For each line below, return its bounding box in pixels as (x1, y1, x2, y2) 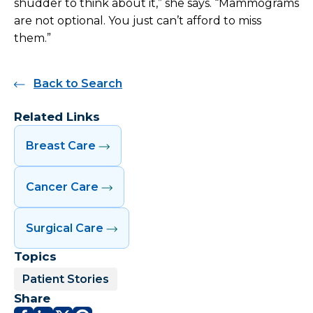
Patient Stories (22, 272, 109, 286)
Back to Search (34, 77, 122, 91)
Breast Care (26, 139, 96, 153)
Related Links (14, 110, 100, 124)
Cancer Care (26, 180, 99, 194)
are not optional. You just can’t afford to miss (14, 14, 261, 28)
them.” (14, 31, 51, 45)
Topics (14, 249, 57, 264)
